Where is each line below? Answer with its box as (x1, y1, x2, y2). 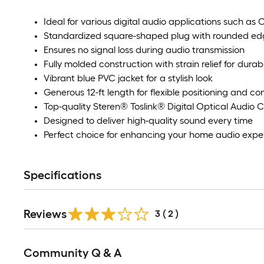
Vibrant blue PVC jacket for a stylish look (44, 72, 213, 84)
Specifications (24, 168, 101, 182)
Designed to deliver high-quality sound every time (44, 115, 253, 126)
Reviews (24, 207, 67, 221)
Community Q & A (24, 246, 121, 260)
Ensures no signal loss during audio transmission (44, 44, 245, 55)
